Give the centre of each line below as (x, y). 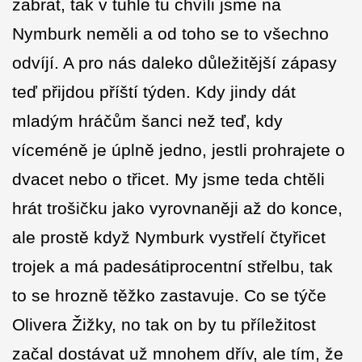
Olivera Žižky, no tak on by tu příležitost (164, 325)
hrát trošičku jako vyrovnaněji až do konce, (177, 208)
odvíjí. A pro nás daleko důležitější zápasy (175, 63)
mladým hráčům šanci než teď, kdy (147, 121)
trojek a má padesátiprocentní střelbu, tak (173, 267)
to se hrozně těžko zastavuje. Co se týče (169, 296)
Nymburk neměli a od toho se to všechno (170, 34)
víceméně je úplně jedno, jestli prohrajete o (179, 150)
